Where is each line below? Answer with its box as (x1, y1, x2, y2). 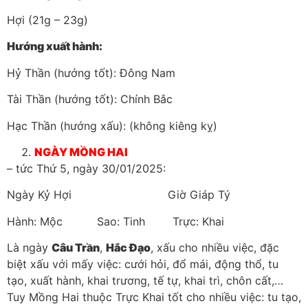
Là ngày (7, 241, 52, 255)
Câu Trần (52, 241, 100, 255)
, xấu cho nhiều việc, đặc (151, 241, 279, 255)
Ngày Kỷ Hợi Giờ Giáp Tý (7, 188, 230, 202)
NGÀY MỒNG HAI (34, 145, 128, 159)
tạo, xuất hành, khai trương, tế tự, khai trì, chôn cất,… (7, 274, 283, 288)
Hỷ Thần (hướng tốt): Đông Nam (7, 65, 175, 80)
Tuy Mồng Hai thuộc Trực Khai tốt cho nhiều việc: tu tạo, (7, 290, 301, 305)
